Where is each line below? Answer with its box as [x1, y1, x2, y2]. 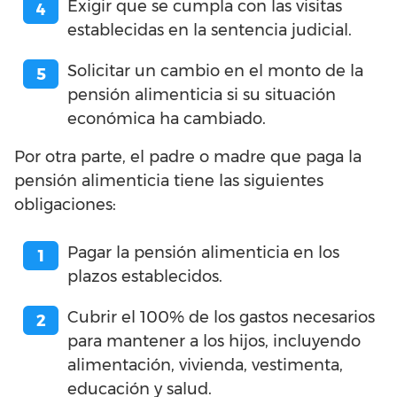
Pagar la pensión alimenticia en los [67, 242, 339, 262]
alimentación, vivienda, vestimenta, [67, 354, 343, 375]
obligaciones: [14, 194, 116, 214]
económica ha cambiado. [67, 108, 266, 128]
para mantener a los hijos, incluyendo [67, 331, 361, 351]
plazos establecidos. [67, 266, 222, 286]
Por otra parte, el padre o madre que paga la [14, 146, 362, 167]
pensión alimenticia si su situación [67, 84, 336, 105]
